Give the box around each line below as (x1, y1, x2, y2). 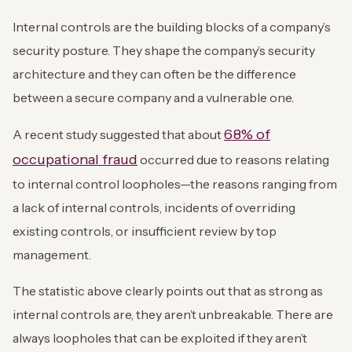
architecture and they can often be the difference (13, 66, 296, 82)
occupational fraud (13, 151, 137, 169)
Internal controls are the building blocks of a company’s (13, 19, 331, 35)
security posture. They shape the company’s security (13, 42, 315, 59)
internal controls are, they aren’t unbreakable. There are (13, 306, 333, 323)
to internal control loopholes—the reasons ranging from (13, 176, 337, 192)
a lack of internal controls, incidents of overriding (13, 200, 295, 216)
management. (13, 247, 93, 263)
